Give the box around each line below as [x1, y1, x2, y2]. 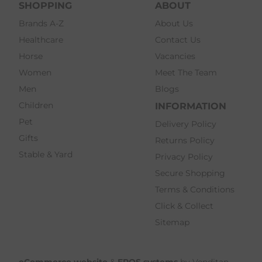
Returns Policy [155, 135, 215, 146]
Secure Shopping [155, 167, 226, 178]
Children [19, 99, 53, 111]
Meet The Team [155, 67, 218, 78]
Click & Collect [155, 200, 214, 211]
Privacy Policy [155, 151, 213, 162]
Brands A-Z [19, 18, 64, 29]
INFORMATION [155, 100, 227, 112]
